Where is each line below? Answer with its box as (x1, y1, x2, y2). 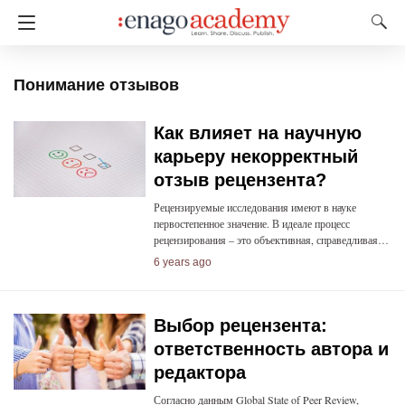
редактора (153, 363, 246, 382)
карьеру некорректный (153, 146, 358, 166)
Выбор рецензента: (153, 316, 327, 335)
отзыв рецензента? (153, 170, 326, 190)
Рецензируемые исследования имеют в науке (153, 200, 356, 214)
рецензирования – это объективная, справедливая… (153, 232, 389, 247)
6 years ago (153, 256, 212, 268)
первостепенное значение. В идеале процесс (153, 216, 350, 231)
